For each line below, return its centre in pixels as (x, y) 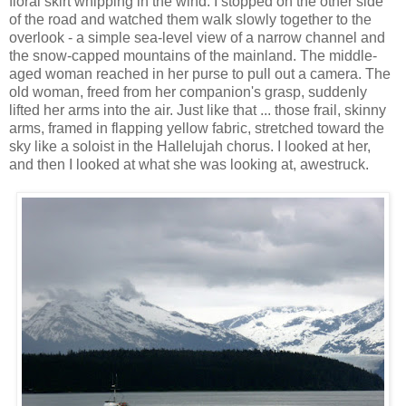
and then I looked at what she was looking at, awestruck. (189, 164)
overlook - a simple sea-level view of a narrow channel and (197, 37)
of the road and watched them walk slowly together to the (190, 19)
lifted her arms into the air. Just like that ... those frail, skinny (198, 110)
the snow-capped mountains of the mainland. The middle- (193, 55)
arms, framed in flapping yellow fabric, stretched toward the (197, 128)
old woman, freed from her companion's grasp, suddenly (188, 92)
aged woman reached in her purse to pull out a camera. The (200, 73)
